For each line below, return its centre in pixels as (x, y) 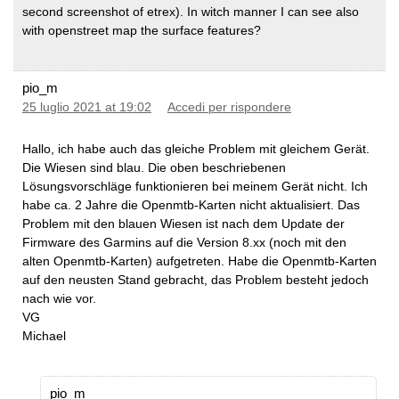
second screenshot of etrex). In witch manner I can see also (191, 11)
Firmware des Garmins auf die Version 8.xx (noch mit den (184, 243)
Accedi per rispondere (229, 107)
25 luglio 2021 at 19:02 (87, 107)
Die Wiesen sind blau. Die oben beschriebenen (154, 168)
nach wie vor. (59, 299)
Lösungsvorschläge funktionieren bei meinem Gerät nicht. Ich (195, 187)
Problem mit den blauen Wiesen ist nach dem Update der (183, 224)
